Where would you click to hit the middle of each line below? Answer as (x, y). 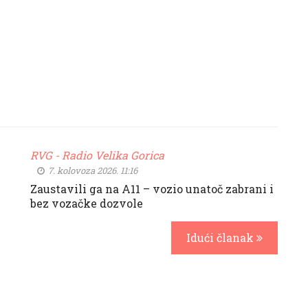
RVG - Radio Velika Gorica (97, 155)
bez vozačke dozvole (87, 203)
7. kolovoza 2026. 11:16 (92, 170)
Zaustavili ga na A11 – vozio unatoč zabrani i (152, 189)
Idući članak (221, 238)
